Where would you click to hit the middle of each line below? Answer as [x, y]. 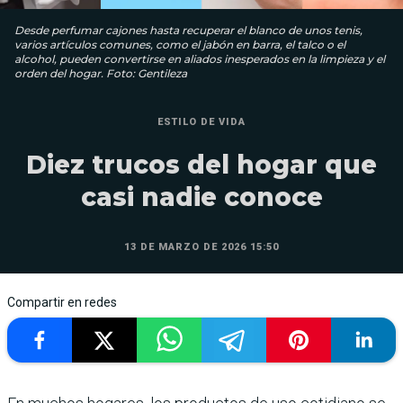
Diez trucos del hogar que [201, 165]
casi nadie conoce [201, 197]
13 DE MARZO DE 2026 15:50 [201, 247]
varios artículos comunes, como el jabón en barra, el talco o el [180, 45]
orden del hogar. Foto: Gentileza [101, 74]
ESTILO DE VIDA [201, 122]
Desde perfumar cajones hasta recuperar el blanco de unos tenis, [188, 31]
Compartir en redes [62, 303]
